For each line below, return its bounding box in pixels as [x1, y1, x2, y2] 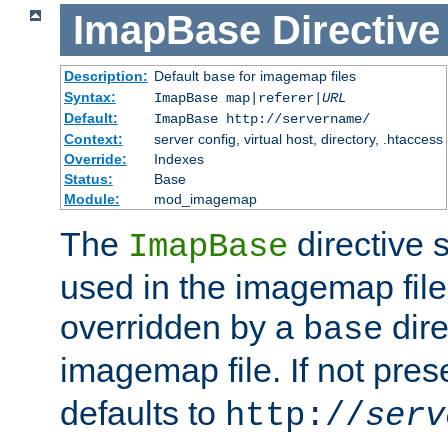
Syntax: [63, 89, 116, 106]
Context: [63, 131, 123, 148]
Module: [63, 191, 120, 208]
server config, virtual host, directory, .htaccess [153, 131, 443, 148]
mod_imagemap [153, 191, 257, 208]
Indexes [153, 151, 204, 168]
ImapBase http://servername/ [153, 111, 370, 128]
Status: [63, 171, 113, 188]
